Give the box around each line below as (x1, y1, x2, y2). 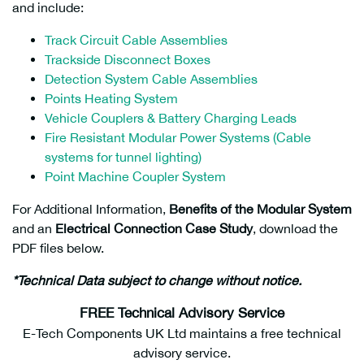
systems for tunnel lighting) (45, 149, 201, 164)
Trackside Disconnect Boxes (45, 52, 210, 67)
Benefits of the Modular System (169, 201, 352, 216)
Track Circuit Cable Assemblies (45, 32, 227, 47)
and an (12, 221, 55, 236)
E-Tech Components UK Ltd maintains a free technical (23, 326, 341, 340)
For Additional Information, (12, 201, 169, 216)
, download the (253, 221, 338, 236)
